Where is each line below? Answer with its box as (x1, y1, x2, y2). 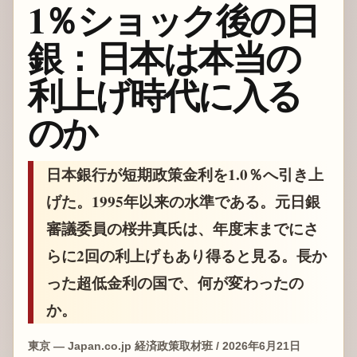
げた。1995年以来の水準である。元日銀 (45, 190, 320, 214)
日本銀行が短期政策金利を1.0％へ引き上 (45, 163, 324, 186)
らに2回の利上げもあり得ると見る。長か (45, 245, 327, 268)
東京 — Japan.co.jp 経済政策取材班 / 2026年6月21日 (27, 339, 300, 353)
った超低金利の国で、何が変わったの (45, 272, 304, 295)
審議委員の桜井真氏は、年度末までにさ (45, 218, 319, 241)
